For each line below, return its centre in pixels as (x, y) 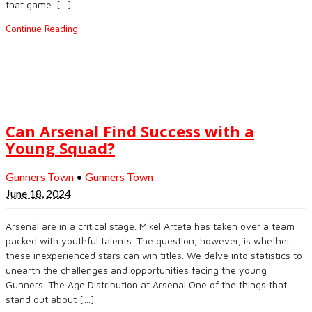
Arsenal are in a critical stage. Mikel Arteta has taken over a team (150, 226)
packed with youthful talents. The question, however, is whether (148, 240)
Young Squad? (60, 147)
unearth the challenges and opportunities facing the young (136, 270)
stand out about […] (50, 299)
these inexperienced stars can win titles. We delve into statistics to (154, 255)
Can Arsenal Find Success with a (130, 131)
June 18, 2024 (38, 193)
